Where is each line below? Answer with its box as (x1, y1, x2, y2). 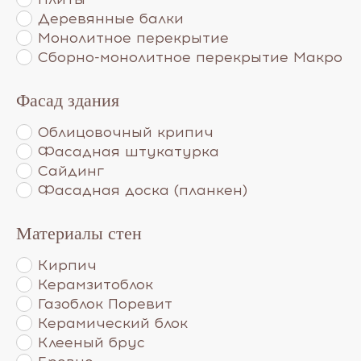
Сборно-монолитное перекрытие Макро (38, 48, 342, 66)
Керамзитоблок (38, 275, 153, 293)
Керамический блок (38, 313, 188, 332)
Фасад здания (16, 89, 119, 110)
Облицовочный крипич (38, 122, 214, 141)
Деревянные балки (38, 9, 184, 27)
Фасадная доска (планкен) (38, 180, 247, 199)
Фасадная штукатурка (38, 142, 219, 160)
